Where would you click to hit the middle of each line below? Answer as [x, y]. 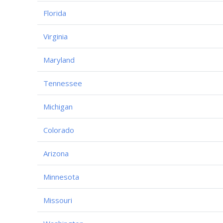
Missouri [58, 200]
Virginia [56, 36]
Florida [55, 13]
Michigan [58, 106]
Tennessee [63, 83]
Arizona [56, 153]
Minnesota [61, 176]
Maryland [59, 59]
